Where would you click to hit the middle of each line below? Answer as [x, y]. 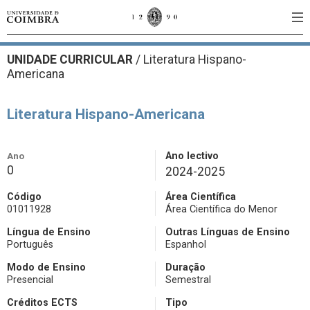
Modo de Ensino [46, 267]
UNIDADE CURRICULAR [71, 60]
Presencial [30, 280]
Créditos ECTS [42, 303]
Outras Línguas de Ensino [228, 232]
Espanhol [186, 245]
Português [30, 245]
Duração [185, 267]
